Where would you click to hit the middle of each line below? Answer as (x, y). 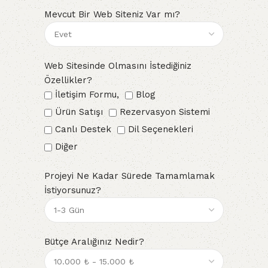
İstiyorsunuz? (73, 190)
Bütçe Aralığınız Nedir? (94, 241)
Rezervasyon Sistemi (165, 112)
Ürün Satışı (79, 112)
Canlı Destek (83, 129)
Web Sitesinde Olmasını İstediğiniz (118, 66)
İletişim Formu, (87, 94)
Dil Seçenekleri (161, 129)
